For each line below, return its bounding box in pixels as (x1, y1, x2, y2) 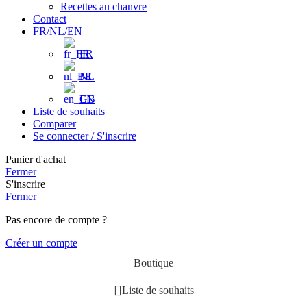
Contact (33, 13, 66, 25)
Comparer (33, 118, 76, 130)
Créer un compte (5, 237, 77, 249)
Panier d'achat (5, 153, 66, 166)
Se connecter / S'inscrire (33, 130, 136, 143)
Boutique (134, 257, 173, 269)
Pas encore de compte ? (5, 214, 107, 226)
